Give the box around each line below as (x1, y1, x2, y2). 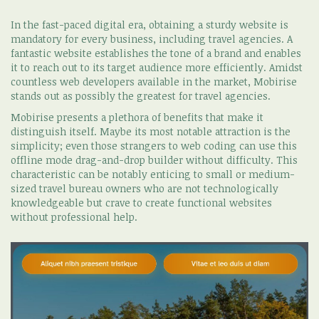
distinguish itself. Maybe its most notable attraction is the (11, 125, 291, 139)
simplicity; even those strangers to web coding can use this (11, 139, 297, 153)
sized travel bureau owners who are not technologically (11, 182, 278, 196)
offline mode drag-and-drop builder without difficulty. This (11, 153, 298, 167)
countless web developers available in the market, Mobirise (11, 75, 297, 89)
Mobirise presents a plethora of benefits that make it (11, 110, 263, 125)
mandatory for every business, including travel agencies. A (11, 32, 293, 46)
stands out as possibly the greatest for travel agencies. (11, 89, 271, 103)
